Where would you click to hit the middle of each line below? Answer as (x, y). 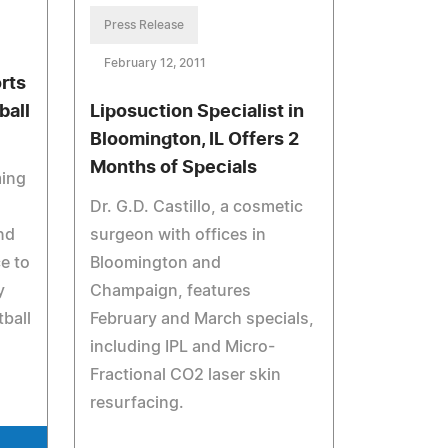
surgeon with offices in (178, 235)
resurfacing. (137, 403)
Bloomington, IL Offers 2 (195, 140)
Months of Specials (174, 168)
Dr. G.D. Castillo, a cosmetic (197, 207)
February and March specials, (202, 319)
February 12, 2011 (155, 63)
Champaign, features (171, 291)
